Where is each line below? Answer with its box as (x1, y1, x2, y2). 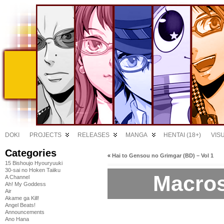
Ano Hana (5, 216, 29, 222)
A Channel (5, 174, 29, 180)
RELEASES (77, 131, 109, 138)
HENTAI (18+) (163, 131, 201, 138)
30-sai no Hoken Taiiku (5, 167, 60, 173)
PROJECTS (29, 131, 61, 138)
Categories (5, 147, 56, 158)
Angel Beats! (5, 202, 35, 208)
